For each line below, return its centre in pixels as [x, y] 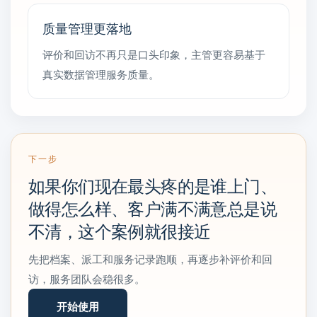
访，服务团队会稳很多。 [87, 278]
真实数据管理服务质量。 [101, 74]
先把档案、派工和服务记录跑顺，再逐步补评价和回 [150, 259]
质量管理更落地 [87, 28]
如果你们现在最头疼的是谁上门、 [152, 185]
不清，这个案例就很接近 [120, 230]
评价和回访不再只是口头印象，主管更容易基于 [154, 54]
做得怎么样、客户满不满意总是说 [152, 208]
